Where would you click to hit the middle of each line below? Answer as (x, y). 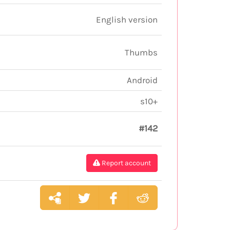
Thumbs (141, 52)
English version (127, 20)
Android (142, 80)
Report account (126, 163)
